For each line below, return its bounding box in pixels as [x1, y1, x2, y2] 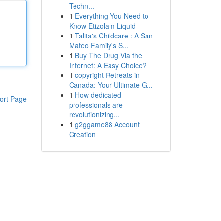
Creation [69, 129, 96, 139]
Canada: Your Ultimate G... [69, 80, 153, 90]
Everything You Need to [74, 11, 148, 21]
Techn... [69, 1, 94, 11]
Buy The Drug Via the [74, 50, 142, 60]
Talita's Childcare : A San [74, 31, 153, 40]
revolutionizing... [69, 110, 120, 119]
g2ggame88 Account [74, 119, 140, 129]
